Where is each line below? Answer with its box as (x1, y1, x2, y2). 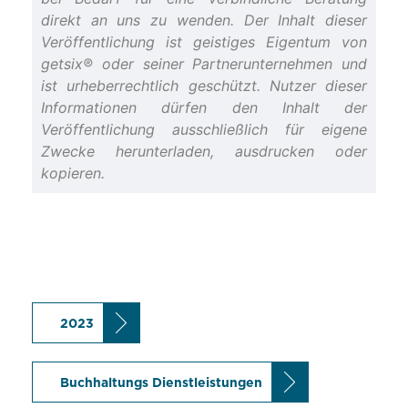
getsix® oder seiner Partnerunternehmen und (41, 55, 367, 74)
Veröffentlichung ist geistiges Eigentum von (41, 33, 367, 52)
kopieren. (41, 164, 105, 183)
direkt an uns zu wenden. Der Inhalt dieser (41, 11, 367, 30)
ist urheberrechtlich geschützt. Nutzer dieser (41, 76, 367, 96)
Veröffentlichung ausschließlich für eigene (41, 120, 367, 139)
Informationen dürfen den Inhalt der (41, 98, 367, 117)
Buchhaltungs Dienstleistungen (60, 377, 262, 391)
